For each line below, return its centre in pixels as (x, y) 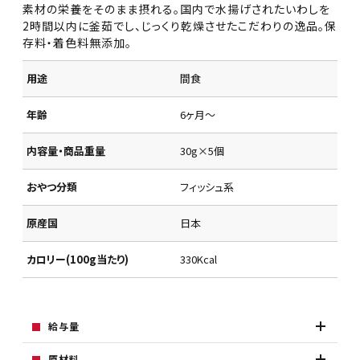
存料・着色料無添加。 (78, 43)
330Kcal (198, 259)
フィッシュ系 (207, 186)
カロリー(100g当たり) (78, 259)
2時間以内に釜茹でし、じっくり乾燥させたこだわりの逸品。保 (180, 26)
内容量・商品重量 (66, 150)
